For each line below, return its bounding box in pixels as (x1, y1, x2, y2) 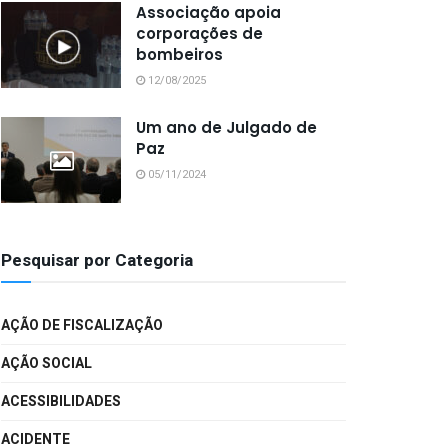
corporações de (136, 23, 263, 44)
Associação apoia (136, 2, 281, 23)
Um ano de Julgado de (136, 117, 317, 138)
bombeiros (136, 44, 223, 65)
